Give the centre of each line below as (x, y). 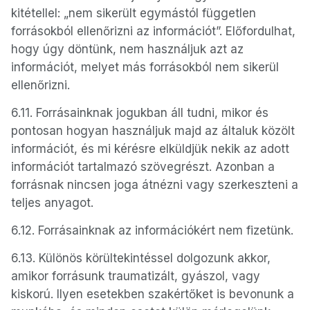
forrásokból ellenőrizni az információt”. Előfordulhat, (153, 31)
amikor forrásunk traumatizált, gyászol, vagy (136, 276)
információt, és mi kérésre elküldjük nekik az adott (150, 149)
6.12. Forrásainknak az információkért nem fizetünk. (152, 230)
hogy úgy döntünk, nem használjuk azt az (127, 49)
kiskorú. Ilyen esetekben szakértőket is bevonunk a (153, 294)
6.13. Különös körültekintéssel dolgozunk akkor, (141, 258)
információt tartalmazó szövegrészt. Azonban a (143, 167)
